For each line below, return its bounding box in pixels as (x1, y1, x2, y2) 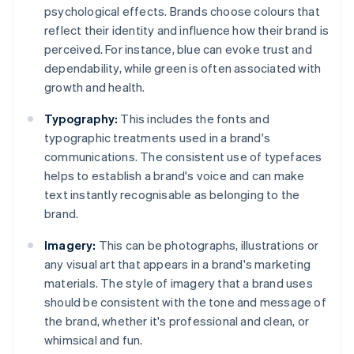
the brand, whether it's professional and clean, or (44, 313, 310, 330)
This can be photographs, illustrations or (96, 237, 319, 254)
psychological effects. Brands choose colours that (44, 3, 320, 20)
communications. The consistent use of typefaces (44, 149, 322, 165)
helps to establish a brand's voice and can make (44, 168, 305, 184)
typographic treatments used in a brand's (44, 130, 270, 146)
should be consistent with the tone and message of (44, 294, 326, 311)
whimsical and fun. (44, 332, 143, 348)
